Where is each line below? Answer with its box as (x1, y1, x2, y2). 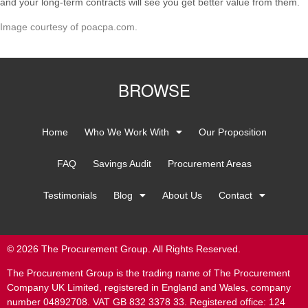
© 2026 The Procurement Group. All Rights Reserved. (7, 243, 241, 255)
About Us (162, 190, 202, 201)
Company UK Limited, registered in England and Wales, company (7, 282, 291, 294)
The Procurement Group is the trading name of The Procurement (7, 267, 290, 279)
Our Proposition (198, 126, 267, 138)
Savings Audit (92, 158, 151, 170)
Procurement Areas (167, 158, 252, 170)
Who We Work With (84, 126, 169, 138)
